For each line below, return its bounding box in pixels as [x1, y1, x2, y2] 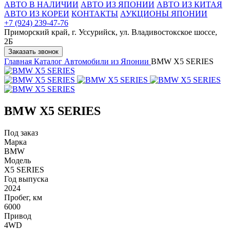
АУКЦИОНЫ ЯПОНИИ [120, 9, 207, 18]
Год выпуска [4, 174, 48, 183]
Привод [4, 211, 31, 220]
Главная [4, 57, 32, 66]
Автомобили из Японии [64, 57, 149, 66]
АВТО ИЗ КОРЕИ [4, 9, 69, 18]
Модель [4, 156, 31, 165]
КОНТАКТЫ [71, 9, 118, 18]
